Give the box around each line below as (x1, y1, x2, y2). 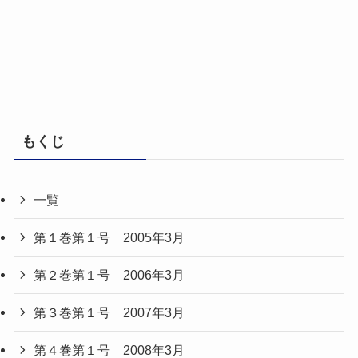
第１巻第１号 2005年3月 (34, 229, 185, 245)
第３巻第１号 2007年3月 (34, 305, 185, 320)
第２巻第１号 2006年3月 (34, 268, 185, 283)
